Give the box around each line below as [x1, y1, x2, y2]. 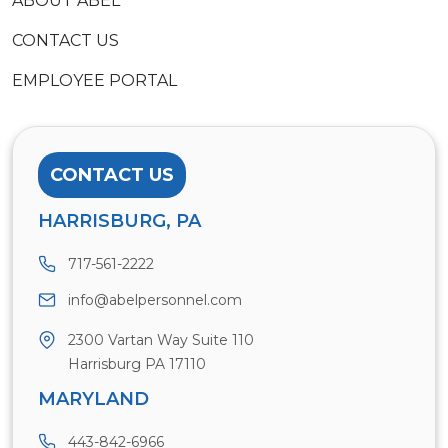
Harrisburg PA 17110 [68, 355, 206, 374]
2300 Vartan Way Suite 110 [68, 331, 254, 350]
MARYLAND [38, 388, 149, 411]
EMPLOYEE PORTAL [12, 71, 177, 91]
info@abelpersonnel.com [68, 291, 242, 310]
